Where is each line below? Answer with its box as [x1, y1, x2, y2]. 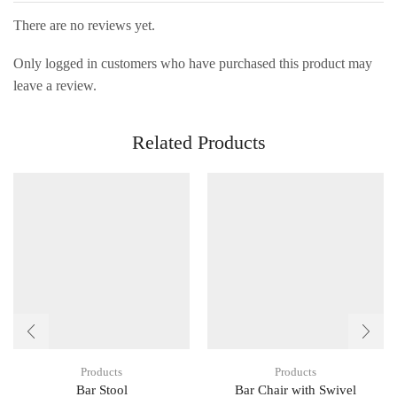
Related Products [131, 131, 266, 154]
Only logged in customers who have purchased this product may [13, 56, 372, 72]
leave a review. [13, 78, 97, 94]
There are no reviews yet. [13, 17, 155, 33]
